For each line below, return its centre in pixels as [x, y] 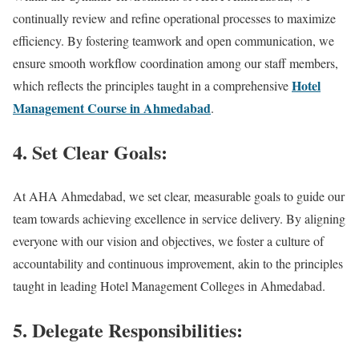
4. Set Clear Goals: [90, 152]
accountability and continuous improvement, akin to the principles [178, 263]
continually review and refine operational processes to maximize [174, 18]
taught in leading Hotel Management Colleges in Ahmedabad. [169, 285]
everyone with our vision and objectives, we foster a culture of [168, 240]
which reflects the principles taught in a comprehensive [152, 86]
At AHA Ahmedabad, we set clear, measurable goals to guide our [179, 196]
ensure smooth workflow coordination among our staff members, [175, 63]
